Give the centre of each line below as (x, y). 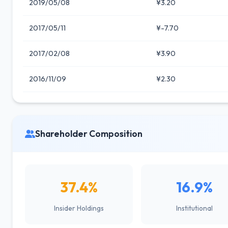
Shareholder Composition (89, 134)
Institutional (195, 208)
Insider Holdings (79, 208)
